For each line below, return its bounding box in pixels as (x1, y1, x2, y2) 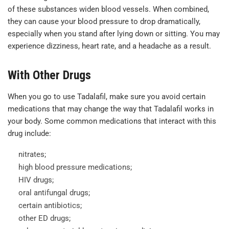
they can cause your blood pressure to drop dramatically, (8, 17, 200, 27)
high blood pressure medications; (18, 163, 132, 172)
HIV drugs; (18, 175, 54, 185)
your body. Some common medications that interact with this (8, 117, 216, 126)
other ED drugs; (18, 214, 71, 223)
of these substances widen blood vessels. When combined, (8, 5, 209, 14)
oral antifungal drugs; (18, 188, 90, 198)
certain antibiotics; (18, 201, 82, 211)
